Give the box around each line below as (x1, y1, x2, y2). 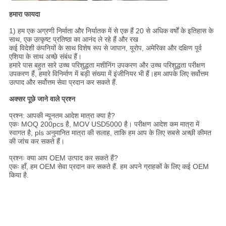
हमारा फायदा (9, 10, 40, 18)
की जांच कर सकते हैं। (9, 137, 65, 145)
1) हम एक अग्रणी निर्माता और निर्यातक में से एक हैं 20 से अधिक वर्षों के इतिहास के (9, 26, 213, 35)
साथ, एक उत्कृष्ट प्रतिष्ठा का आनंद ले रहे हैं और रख (9, 35, 138, 43)
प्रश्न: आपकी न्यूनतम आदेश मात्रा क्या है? (9, 111, 115, 120)
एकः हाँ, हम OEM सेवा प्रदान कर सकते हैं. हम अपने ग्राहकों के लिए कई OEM (9, 162, 209, 171)
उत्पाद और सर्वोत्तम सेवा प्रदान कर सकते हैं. (9, 78, 118, 86)
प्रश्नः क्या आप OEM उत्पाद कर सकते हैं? (9, 153, 118, 162)
